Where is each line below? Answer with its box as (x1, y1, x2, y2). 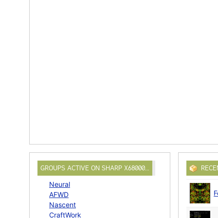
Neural (49, 180, 70, 189)
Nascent (49, 200, 76, 209)
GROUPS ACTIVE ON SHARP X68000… (40, 164, 150, 172)
